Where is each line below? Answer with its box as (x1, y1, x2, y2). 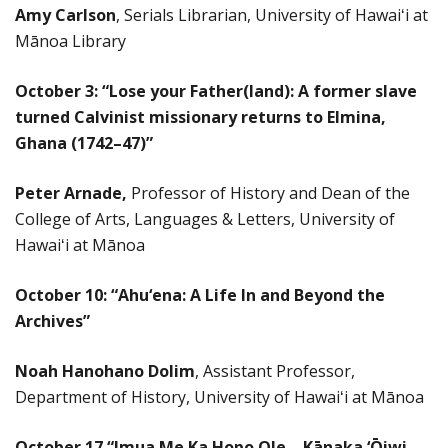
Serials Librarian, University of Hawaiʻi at (124, 3, 428, 26)
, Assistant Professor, (195, 359, 355, 382)
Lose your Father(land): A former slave (109, 79, 417, 102)
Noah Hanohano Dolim (15, 359, 195, 382)
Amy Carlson (15, 3, 116, 26)
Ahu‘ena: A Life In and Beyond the (118, 283, 385, 306)
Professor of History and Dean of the (131, 181, 410, 204)
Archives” (15, 309, 90, 332)
